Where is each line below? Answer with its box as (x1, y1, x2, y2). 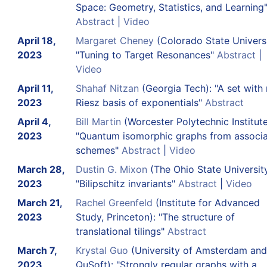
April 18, (17, 34, 55, 46)
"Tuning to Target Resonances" (75, 48, 217, 61)
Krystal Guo (75, 244, 128, 256)
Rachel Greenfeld (75, 196, 156, 209)
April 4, (17, 115, 51, 128)
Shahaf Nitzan (75, 82, 139, 94)
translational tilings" (75, 225, 167, 237)
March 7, (17, 244, 57, 256)
